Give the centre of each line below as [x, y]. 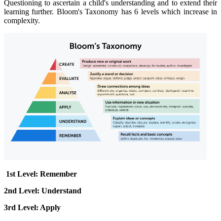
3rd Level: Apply [32, 208]
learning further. [30, 12]
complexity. [23, 21]
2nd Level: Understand [43, 191]
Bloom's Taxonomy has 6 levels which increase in [137, 12]
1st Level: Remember [41, 174]
